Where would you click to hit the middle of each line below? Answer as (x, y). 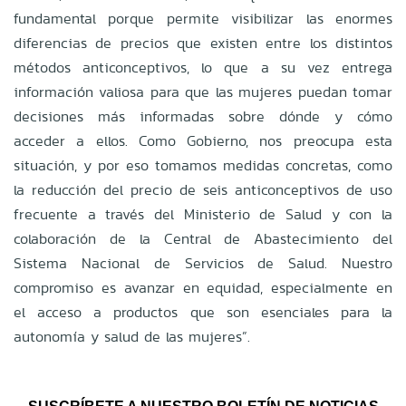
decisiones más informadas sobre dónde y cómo (203, 116)
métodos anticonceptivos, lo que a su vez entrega (203, 67)
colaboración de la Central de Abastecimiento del (203, 238)
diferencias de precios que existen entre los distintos (203, 43)
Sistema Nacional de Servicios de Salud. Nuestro (203, 263)
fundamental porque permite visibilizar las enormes (203, 18)
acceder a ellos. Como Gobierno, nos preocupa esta (203, 140)
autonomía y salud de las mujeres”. (132, 336)
